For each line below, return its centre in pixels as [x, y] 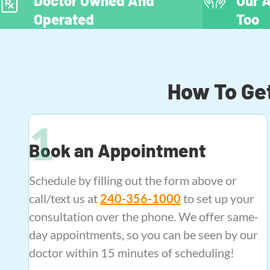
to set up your [218, 198]
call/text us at [64, 198]
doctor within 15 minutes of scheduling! [132, 253]
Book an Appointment [118, 150]
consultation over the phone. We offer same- [144, 216]
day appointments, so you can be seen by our [143, 234]
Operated [64, 19]
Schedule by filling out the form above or [133, 180]
